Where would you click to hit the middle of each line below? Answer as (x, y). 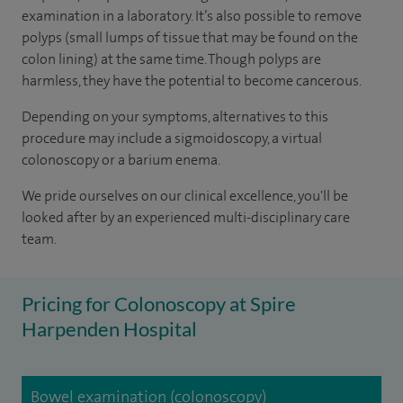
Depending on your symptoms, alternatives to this (175, 116)
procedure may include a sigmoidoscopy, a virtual (172, 138)
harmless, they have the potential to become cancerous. (192, 81)
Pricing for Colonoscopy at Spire (159, 304)
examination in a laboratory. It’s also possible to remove (192, 16)
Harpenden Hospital (109, 329)
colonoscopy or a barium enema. (121, 160)
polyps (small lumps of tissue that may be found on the (190, 37)
